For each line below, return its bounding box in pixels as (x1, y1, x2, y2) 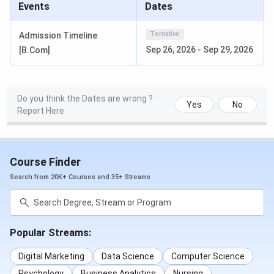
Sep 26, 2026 (146, 45, 196, 55)
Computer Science (171, 251, 245, 262)
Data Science (102, 251, 154, 262)
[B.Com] (19, 45, 50, 56)
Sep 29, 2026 (203, 45, 253, 55)
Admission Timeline (19, 31, 97, 41)
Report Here (17, 106, 64, 116)
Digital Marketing (18, 251, 84, 262)
